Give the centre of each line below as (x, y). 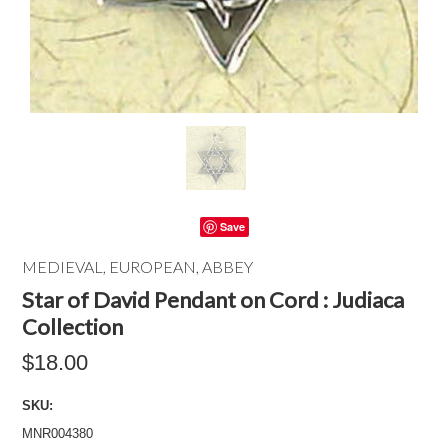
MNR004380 (58, 433)
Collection (73, 326)
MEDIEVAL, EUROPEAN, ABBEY (138, 266)
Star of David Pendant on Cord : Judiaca (213, 299)
